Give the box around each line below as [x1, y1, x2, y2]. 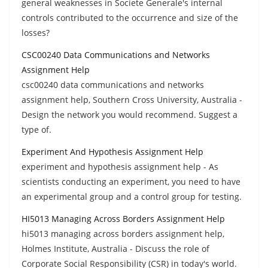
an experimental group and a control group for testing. [22, 190, 242, 202]
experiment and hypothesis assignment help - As [22, 160, 218, 172]
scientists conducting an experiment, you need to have [22, 175, 240, 187]
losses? [22, 26, 50, 38]
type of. [22, 123, 51, 135]
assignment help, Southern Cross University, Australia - [22, 93, 242, 105]
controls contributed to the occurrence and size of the [22, 11, 238, 23]
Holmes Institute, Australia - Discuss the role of [22, 242, 209, 254]
